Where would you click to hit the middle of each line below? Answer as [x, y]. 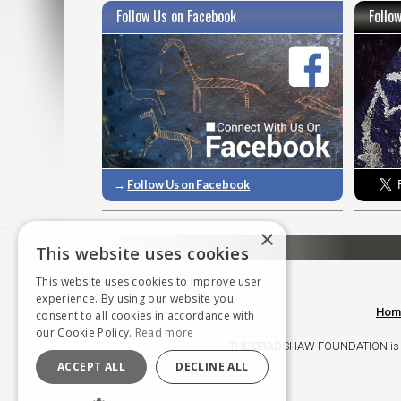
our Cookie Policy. [85, 333]
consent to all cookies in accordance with [145, 316]
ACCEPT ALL [91, 367]
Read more [164, 333]
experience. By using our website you [135, 299]
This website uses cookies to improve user [149, 282]
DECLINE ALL [212, 367]
